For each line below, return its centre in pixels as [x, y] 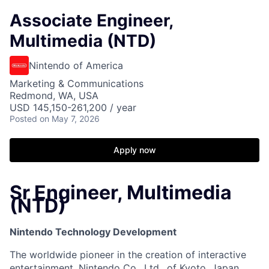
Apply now [134, 150]
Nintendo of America [76, 65]
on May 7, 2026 [70, 119]
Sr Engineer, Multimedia [121, 192]
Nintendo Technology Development [93, 232]
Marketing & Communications [77, 83]
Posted [23, 119]
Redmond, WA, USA [54, 95]
